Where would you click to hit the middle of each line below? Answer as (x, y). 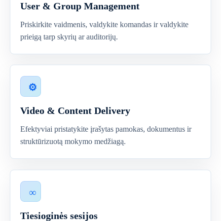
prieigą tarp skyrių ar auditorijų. (69, 37)
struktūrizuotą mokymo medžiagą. (73, 141)
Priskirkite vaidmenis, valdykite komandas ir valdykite (104, 24)
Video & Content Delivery (75, 110)
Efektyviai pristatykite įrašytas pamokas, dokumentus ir (106, 129)
